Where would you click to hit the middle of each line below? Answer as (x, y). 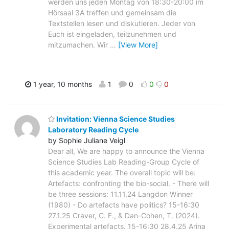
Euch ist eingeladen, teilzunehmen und (112, 34)
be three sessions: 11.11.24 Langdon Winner (120, 194)
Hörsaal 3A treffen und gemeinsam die (112, 13)
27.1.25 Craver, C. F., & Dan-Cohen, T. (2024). (124, 215)
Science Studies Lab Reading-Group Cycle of (124, 162)
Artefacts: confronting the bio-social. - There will (129, 183)
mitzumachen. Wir (79, 45)
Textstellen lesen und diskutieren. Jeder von (122, 24)
